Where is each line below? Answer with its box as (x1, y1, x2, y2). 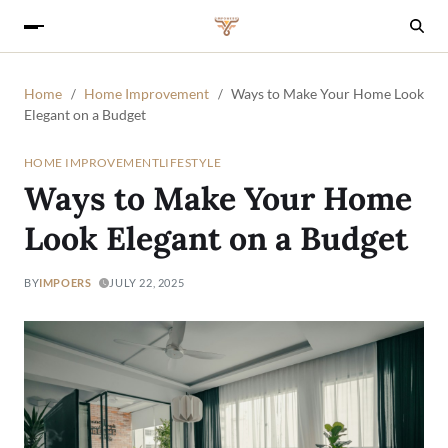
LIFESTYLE (159, 154, 222, 170)
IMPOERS (39, 275, 92, 289)
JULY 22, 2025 (109, 275, 185, 289)
